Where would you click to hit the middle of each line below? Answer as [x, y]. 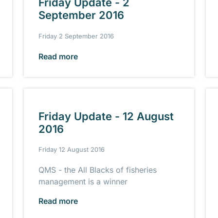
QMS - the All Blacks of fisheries [98, 170]
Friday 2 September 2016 [76, 36]
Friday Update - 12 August [106, 116]
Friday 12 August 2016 [72, 150]
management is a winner [83, 182]
